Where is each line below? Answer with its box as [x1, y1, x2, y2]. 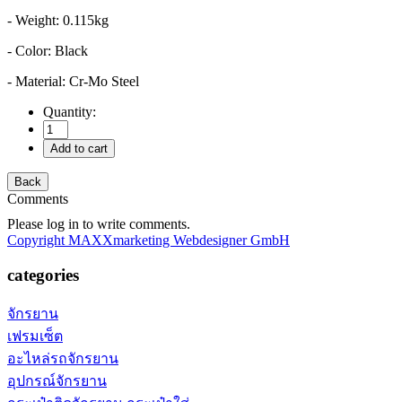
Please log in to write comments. [7, 216, 190, 232]
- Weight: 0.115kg [7, 13, 109, 29]
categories [7, 265, 79, 284]
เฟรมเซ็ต [7, 328, 63, 344]
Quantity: [43, 104, 100, 120]
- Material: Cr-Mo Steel [7, 74, 139, 90]
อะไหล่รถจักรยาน [7, 350, 118, 366]
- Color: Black [7, 43, 88, 59]
